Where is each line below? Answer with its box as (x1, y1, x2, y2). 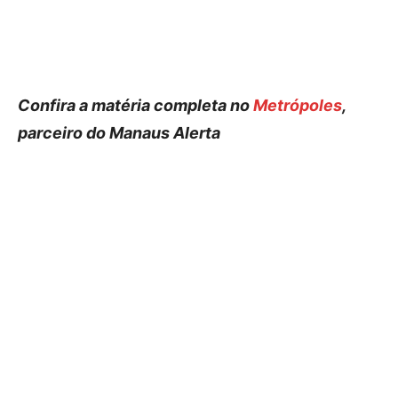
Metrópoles (253, 96, 342, 115)
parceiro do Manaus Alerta (18, 123, 220, 142)
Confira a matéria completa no (18, 96, 253, 115)
